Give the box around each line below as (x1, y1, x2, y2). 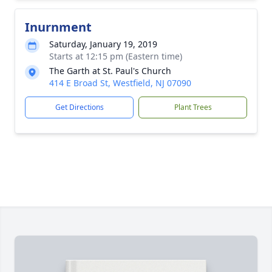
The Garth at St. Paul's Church (49, 65, 171, 76)
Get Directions (55, 102, 104, 112)
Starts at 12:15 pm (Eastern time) (49, 50, 182, 62)
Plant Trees (174, 102, 212, 112)
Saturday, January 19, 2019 (49, 38, 157, 50)
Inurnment (25, 19, 92, 35)
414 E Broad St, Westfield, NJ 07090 (49, 77, 191, 89)
